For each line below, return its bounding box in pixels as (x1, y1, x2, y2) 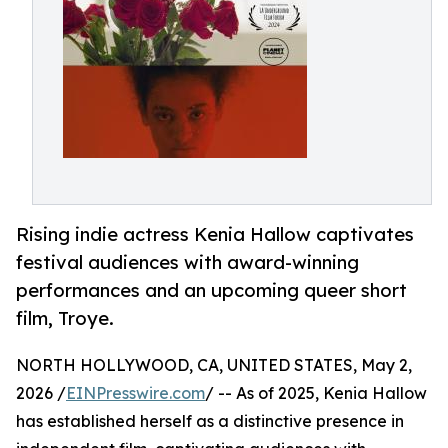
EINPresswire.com (66, 383, 205, 404)
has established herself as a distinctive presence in (16, 411, 404, 432)
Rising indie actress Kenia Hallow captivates (16, 223, 414, 246)
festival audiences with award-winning (16, 251, 359, 274)
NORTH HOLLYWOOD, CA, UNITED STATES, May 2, (16, 355, 412, 376)
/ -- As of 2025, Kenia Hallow (205, 383, 427, 404)
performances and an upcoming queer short (16, 279, 407, 302)
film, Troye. (16, 307, 114, 330)
